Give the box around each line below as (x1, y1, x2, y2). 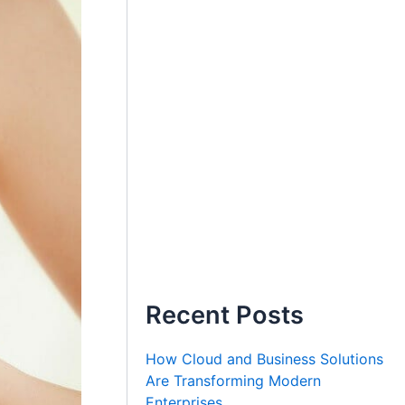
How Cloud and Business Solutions (146, 349, 384, 368)
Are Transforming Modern (146, 371, 322, 390)
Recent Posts (146, 299, 305, 330)
